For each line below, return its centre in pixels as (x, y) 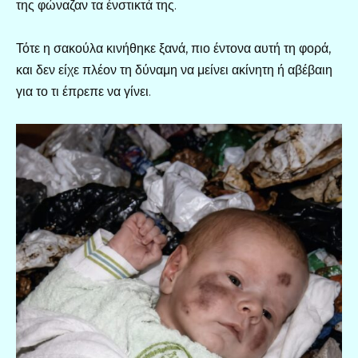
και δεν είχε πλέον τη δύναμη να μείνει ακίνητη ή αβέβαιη (174, 70)
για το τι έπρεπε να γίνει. (84, 91)
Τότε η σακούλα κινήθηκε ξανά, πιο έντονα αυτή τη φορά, (173, 48)
